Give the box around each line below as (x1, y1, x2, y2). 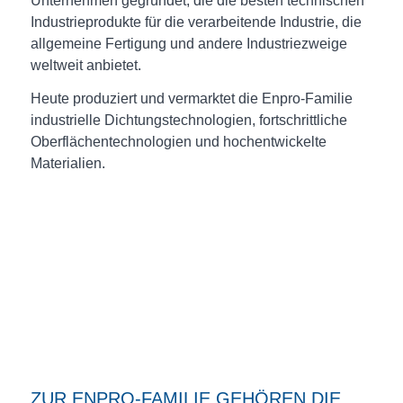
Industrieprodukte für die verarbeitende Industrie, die (30, 13, 362, 30)
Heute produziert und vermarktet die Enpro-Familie (30, 91, 353, 107)
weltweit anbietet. (30, 57, 141, 73)
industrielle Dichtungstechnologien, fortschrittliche (30, 112, 347, 129)
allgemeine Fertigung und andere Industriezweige (30, 35, 347, 51)
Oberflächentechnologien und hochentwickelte (30, 134, 327, 150)
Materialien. (30, 156, 105, 172)
